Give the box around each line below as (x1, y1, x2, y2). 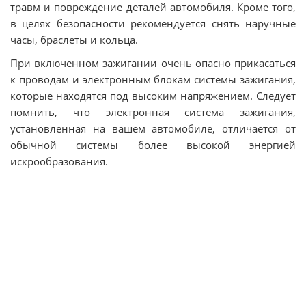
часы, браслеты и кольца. (10, 33, 138, 46)
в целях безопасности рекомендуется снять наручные (10, 16, 296, 30)
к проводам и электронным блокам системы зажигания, (10, 72, 296, 86)
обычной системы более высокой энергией (10, 138, 296, 152)
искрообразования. (10, 154, 108, 168)
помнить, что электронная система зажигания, (10, 105, 296, 119)
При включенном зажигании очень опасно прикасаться (10, 56, 296, 70)
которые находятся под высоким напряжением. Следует (10, 89, 296, 102)
